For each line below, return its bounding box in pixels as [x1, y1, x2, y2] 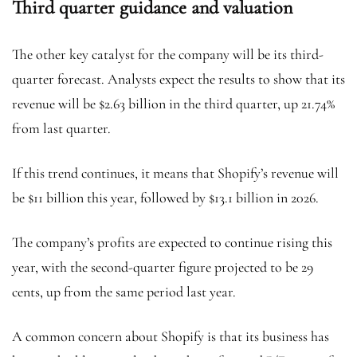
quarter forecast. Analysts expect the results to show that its [12, 70, 345, 88]
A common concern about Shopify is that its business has [12, 328, 329, 346]
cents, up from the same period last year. [12, 283, 239, 301]
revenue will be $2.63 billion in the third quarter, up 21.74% [12, 95, 335, 113]
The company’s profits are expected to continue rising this [12, 233, 332, 252]
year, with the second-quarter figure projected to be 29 [12, 258, 313, 277]
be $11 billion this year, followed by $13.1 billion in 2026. [12, 189, 322, 207]
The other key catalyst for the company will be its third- [12, 45, 324, 64]
